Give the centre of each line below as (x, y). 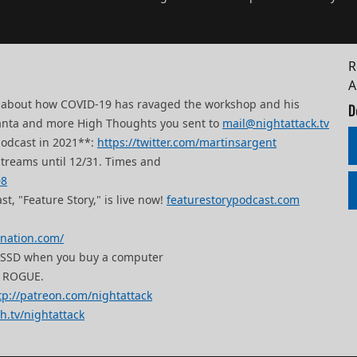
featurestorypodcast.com (233, 200)
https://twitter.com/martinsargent (187, 142)
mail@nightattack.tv (276, 123)
